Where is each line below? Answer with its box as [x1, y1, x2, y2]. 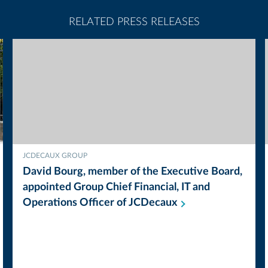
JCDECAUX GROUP [22, 152, 87, 159]
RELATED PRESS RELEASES [68, 17, 200, 28]
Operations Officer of [22, 197, 129, 208]
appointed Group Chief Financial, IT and [22, 182, 210, 193]
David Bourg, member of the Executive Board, [22, 166, 242, 177]
